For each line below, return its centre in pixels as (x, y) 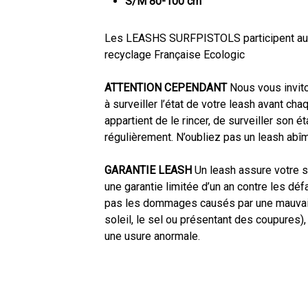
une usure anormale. (152, 236)
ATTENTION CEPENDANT (165, 88)
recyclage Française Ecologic (174, 55)
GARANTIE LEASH (148, 170)
